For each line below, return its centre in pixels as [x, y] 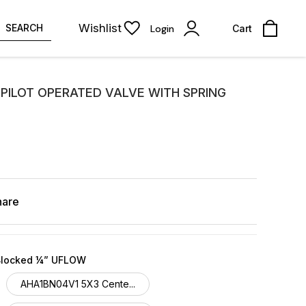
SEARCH [24, 28]
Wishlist [100, 28]
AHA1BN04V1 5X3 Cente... [78, 284]
